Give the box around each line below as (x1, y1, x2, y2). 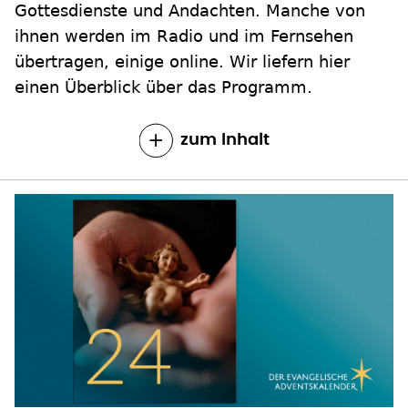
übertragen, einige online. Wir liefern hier (15, 52, 350, 72)
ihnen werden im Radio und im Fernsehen (15, 26, 353, 46)
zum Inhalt (179, 132, 270, 149)
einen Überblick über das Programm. (15, 77, 312, 97)
